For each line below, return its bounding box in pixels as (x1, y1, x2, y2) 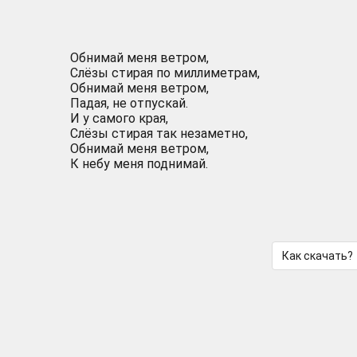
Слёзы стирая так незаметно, (70, 126, 248, 141)
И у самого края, (70, 111, 168, 126)
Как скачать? (281, 249, 353, 262)
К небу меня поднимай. (70, 156, 208, 171)
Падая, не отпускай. (70, 96, 188, 111)
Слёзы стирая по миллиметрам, (70, 65, 260, 80)
